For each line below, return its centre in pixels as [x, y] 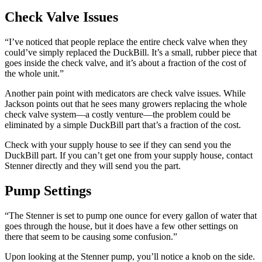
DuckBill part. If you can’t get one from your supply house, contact [129, 156]
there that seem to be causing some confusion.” [92, 237]
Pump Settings [48, 191]
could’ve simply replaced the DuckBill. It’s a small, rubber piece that [131, 53]
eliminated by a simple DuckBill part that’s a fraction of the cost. [124, 125]
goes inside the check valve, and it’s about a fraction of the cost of [125, 63]
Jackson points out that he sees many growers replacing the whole [126, 104]
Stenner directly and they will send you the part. [94, 166]
